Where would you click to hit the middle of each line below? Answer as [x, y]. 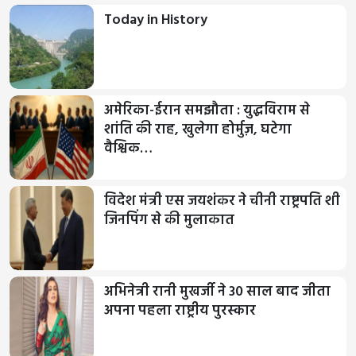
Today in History [156, 20]
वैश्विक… [128, 149]
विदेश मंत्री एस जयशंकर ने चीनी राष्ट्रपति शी [222, 201]
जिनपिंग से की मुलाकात [169, 220]
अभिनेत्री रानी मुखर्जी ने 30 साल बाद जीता [217, 292]
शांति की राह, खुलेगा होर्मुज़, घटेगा [198, 130]
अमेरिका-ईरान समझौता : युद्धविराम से [207, 110]
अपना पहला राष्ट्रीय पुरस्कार [180, 311]
